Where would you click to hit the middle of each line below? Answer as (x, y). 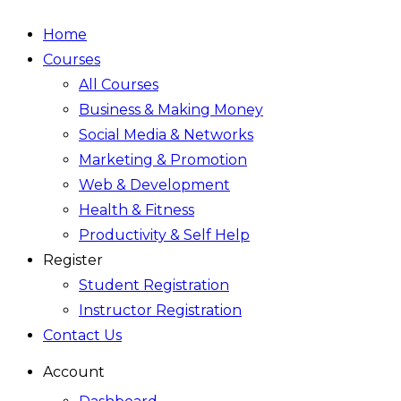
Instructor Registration (160, 310)
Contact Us (82, 335)
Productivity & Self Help (164, 235)
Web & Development (154, 185)
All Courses (119, 85)
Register (73, 260)
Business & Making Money (171, 110)
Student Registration (154, 285)
